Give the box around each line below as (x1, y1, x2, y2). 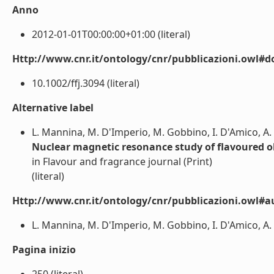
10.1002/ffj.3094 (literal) (32, 76, 139, 90)
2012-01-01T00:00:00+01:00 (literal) (32, 28, 190, 41)
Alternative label (12, 101, 94, 114)
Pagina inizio (12, 243, 76, 256)
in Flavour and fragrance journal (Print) (32, 155, 212, 168)
